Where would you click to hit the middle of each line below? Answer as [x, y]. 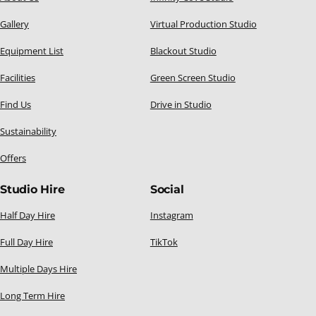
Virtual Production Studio [203, 24]
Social [167, 189]
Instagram [171, 215]
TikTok [164, 242]
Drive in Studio [181, 104]
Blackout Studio [183, 51]
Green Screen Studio [193, 78]
